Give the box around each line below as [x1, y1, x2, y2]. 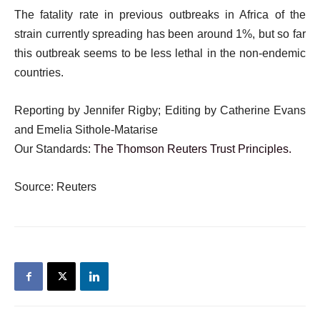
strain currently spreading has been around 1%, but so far [14, 28, 306, 40]
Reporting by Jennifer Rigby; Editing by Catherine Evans [14, 104, 306, 116]
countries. [14, 66, 64, 79]
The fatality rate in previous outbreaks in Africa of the [14, 9, 306, 21]
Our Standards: [14, 143, 94, 155]
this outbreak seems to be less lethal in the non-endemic [14, 47, 306, 59]
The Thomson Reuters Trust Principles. [94, 143, 291, 155]
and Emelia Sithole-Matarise [14, 124, 158, 136]
